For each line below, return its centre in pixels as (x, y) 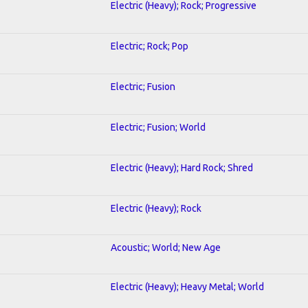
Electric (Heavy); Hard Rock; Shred (182, 167)
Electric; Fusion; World (158, 127)
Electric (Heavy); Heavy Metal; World (187, 286)
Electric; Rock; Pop (150, 46)
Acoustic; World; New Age (166, 247)
